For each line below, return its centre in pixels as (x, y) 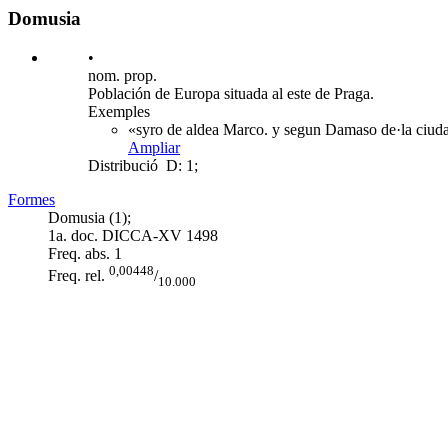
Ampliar (154, 147)
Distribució (123, 165)
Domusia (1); (89, 217)
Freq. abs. (79, 253)
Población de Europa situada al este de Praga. (231, 93)
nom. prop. (122, 75)
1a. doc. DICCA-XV (115, 235)
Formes (31, 199)
